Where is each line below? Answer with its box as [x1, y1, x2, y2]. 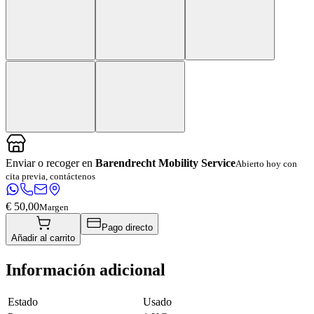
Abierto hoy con [235, 158, 297, 169]
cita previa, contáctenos [6, 170, 95, 182]
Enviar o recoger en [6, 156, 95, 169]
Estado [8, 295, 38, 308]
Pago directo [102, 221, 153, 233]
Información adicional [6, 260, 165, 279]
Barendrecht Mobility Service [95, 156, 235, 169]
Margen [39, 201, 69, 212]
